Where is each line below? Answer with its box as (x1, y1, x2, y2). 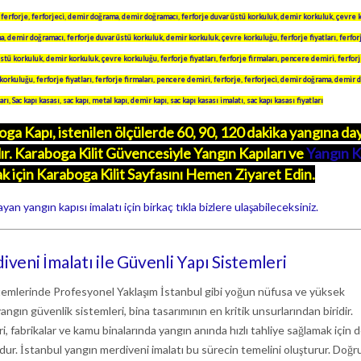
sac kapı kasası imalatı (170, 96, 243, 105)
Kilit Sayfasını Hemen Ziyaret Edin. (98, 165, 315, 183)
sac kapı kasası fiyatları (247, 96, 323, 105)
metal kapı (92, 96, 127, 105)
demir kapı (131, 96, 167, 105)
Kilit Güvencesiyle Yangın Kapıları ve (75, 144, 306, 162)
